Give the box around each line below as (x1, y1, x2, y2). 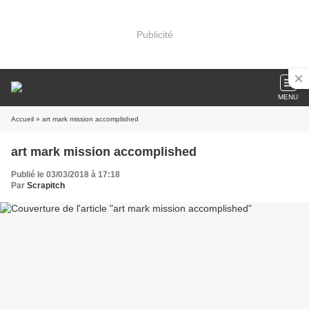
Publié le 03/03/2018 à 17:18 (11, 170, 120, 179)
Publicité (136, 28, 173, 40)
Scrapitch (27, 181, 65, 190)
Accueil (11, 115, 34, 123)
